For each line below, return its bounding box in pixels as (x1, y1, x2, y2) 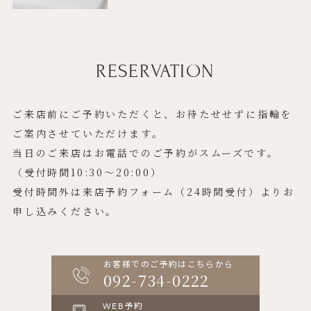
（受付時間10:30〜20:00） (12, 165, 162, 180)
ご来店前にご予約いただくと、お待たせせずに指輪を (12, 107, 293, 121)
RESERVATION (96, 60, 215, 83)
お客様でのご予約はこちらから (103, 259, 234, 271)
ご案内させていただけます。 (12, 126, 164, 141)
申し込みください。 (12, 204, 118, 219)
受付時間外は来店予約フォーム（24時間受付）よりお (12, 185, 295, 199)
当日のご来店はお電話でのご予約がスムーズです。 (12, 146, 279, 160)
